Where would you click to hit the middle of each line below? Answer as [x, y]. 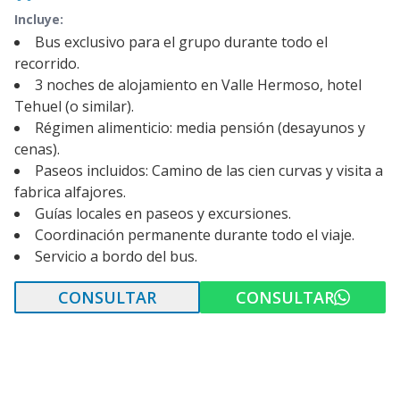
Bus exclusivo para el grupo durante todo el [181, 42]
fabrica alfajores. [70, 192]
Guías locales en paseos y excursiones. [163, 213]
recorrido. [47, 63]
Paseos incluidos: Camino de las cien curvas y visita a [209, 171]
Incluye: [39, 19]
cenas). [37, 149]
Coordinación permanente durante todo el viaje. [195, 235]
